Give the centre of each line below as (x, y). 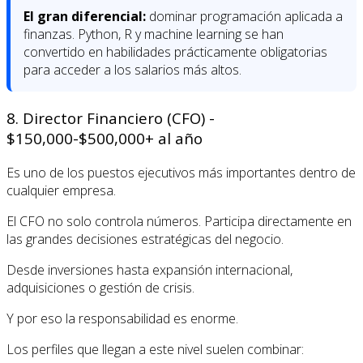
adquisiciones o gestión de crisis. (100, 287)
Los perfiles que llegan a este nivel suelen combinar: (155, 349)
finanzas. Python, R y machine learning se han (154, 34)
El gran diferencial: (85, 16)
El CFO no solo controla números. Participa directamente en (179, 221)
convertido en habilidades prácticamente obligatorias (175, 51)
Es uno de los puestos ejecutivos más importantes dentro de (181, 172)
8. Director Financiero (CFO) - (111, 117)
